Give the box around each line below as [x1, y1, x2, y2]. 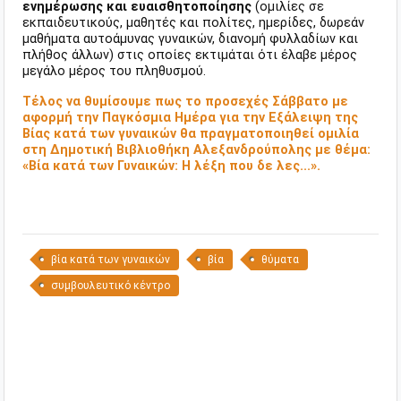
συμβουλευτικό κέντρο [51, 279, 170, 293]
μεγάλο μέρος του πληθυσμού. [22, 64, 206, 80]
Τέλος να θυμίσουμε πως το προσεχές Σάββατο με [22, 94, 348, 110]
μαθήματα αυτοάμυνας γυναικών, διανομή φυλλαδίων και [22, 31, 358, 47]
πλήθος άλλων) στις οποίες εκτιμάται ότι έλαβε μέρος [22, 47, 357, 64]
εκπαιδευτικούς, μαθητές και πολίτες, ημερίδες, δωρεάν [22, 15, 364, 31]
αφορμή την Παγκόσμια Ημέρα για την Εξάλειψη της [22, 110, 358, 126]
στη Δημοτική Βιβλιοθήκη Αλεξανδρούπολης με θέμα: [22, 142, 371, 158]
